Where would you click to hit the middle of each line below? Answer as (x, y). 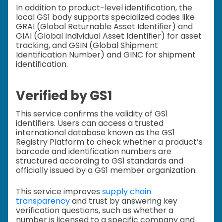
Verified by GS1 (64, 95)
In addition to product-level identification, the (104, 8)
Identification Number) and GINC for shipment (106, 55)
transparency (43, 201)
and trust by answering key (124, 201)
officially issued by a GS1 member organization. (106, 170)
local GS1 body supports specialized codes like (105, 17)
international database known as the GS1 (95, 133)
